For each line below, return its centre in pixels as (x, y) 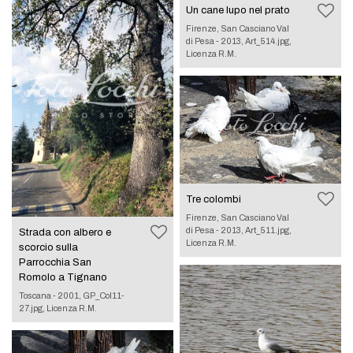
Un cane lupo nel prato (238, 11)
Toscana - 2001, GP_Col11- (71, 296)
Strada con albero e (65, 233)
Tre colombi (214, 199)
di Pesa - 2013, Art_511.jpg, (239, 230)
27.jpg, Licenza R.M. (58, 308)
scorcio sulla (48, 248)
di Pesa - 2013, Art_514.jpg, (239, 41)
